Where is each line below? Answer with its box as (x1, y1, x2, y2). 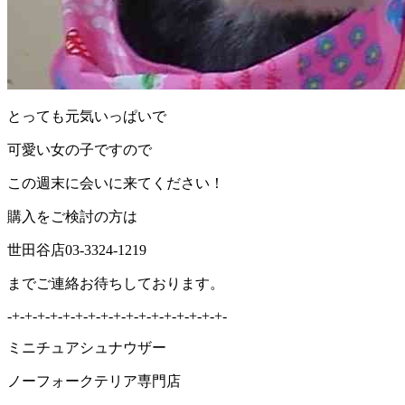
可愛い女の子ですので (7, 141, 152, 157)
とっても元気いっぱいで (7, 108, 166, 124)
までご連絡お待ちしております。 (7, 275, 224, 291)
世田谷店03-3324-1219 (7, 241, 146, 258)
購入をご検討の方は (7, 208, 137, 224)
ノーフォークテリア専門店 (7, 372, 181, 389)
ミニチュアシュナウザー (7, 339, 166, 355)
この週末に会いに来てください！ (7, 174, 224, 191)
